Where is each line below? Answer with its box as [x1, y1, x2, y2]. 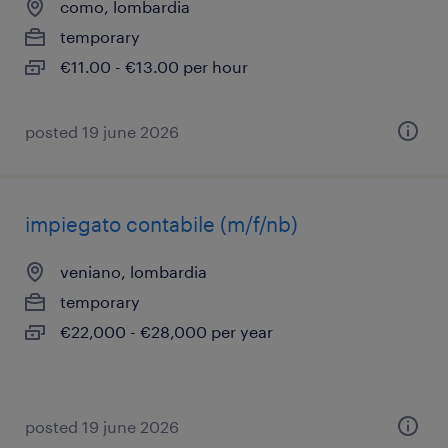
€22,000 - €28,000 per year [60, 322, 273, 341]
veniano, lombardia [60, 262, 207, 281]
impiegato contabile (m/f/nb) [25, 212, 298, 236]
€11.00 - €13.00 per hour [60, 57, 248, 76]
